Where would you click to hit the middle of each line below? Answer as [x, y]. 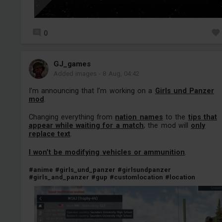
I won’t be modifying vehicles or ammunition [107, 152]
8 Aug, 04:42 [121, 73]
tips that [202, 117]
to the [175, 117]
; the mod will [167, 126]
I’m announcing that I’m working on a [92, 90]
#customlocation [137, 177]
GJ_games [72, 64]
